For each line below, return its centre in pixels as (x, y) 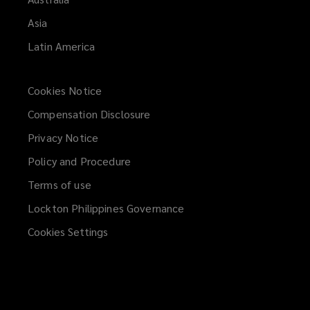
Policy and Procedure (80, 161)
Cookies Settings (68, 231)
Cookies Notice (65, 90)
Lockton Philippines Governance (106, 208)
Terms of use (60, 184)
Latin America (61, 46)
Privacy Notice (63, 137)
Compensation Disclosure (89, 113)
